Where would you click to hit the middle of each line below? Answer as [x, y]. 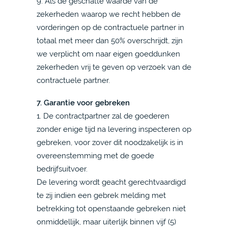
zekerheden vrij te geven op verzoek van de [114, 67]
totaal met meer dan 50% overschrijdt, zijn [110, 40]
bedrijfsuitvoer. [62, 169]
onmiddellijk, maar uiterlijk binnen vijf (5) [106, 222]
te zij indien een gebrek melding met [101, 195]
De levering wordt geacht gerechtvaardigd [111, 182]
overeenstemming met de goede [95, 155]
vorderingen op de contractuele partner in [110, 27]
